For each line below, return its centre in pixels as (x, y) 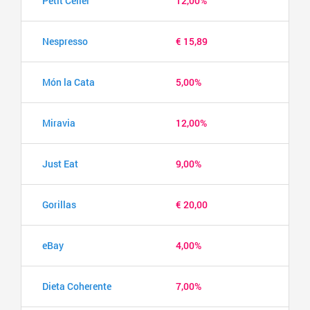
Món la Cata (69, 82)
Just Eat (60, 163)
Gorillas (59, 204)
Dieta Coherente (77, 286)
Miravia (59, 122)
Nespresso (65, 41)
